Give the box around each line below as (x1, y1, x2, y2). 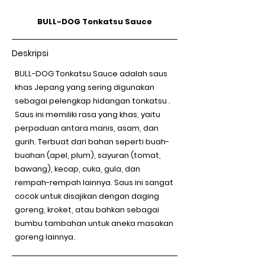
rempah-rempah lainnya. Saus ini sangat (15, 177, 173, 188)
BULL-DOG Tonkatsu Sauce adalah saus (15, 68, 167, 79)
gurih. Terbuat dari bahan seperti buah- (15, 136, 169, 147)
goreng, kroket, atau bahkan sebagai (15, 204, 159, 215)
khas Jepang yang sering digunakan (15, 82, 154, 93)
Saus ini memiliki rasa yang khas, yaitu (15, 109, 160, 120)
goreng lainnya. (15, 231, 75, 243)
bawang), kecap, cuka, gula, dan (15, 163, 140, 174)
